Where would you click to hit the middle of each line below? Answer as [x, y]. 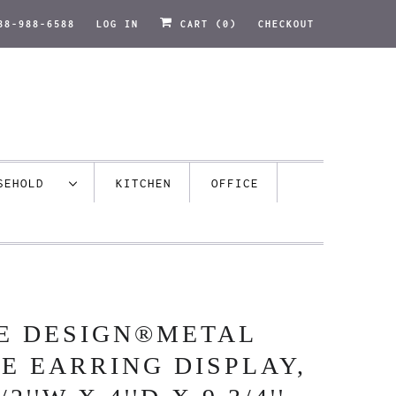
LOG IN [118, 24]
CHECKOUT [286, 24]
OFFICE [235, 183]
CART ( [198, 24]
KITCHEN [144, 183]
